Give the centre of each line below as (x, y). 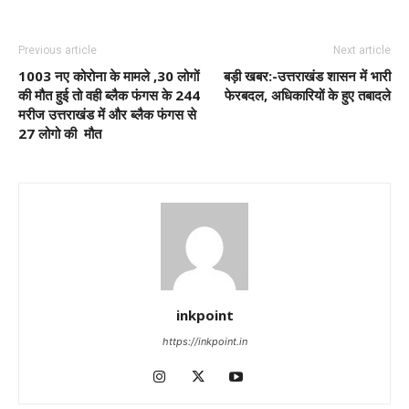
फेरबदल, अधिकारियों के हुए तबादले (308, 95)
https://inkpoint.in (204, 342)
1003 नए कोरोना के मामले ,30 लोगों (109, 76)
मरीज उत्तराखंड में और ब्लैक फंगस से (107, 115)
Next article (362, 51)
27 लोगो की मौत (60, 134)
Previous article (58, 51)
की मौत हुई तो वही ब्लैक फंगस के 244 (109, 95)
